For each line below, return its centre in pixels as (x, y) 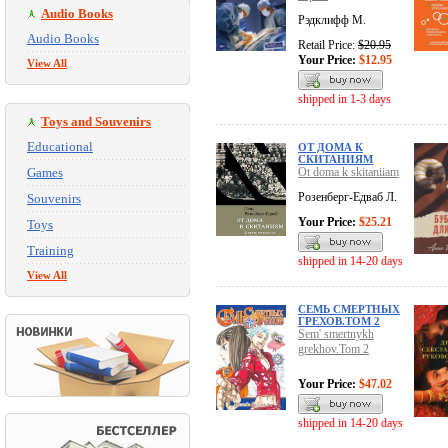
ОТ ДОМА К (330, 147)
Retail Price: (328, 45)
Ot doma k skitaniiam (348, 172)
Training (50, 250)
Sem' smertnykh (336, 334)
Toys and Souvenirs (96, 121)
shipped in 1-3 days (344, 99)
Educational (60, 146)
